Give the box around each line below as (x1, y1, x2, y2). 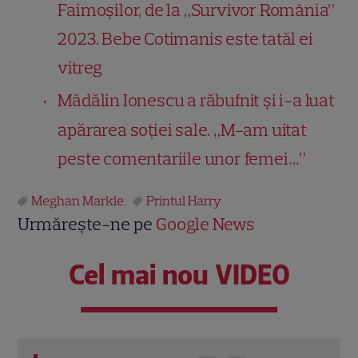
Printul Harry (146, 192, 222, 209)
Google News (156, 213, 256, 235)
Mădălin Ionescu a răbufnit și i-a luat (58, 89, 335, 111)
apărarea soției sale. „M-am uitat (58, 118, 307, 141)
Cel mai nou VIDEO (68, 257, 290, 292)
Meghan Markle (31, 192, 125, 209)
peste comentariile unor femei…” (58, 147, 307, 169)
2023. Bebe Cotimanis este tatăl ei (58, 27, 313, 50)
